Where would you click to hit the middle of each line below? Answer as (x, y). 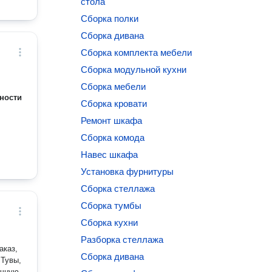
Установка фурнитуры (127, 172)
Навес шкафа (110, 155)
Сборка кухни (110, 223)
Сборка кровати (114, 104)
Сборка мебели (114, 87)
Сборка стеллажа (118, 189)
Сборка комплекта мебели (137, 53)
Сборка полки (110, 19)
